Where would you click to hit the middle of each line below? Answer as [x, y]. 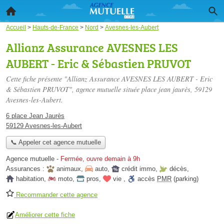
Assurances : [26, 169]
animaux [69, 169]
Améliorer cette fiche [45, 215]
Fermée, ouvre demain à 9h [100, 159]
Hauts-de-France [55, 27]
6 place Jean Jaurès [35, 116]
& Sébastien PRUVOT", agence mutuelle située [74, 89]
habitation [30, 179]
